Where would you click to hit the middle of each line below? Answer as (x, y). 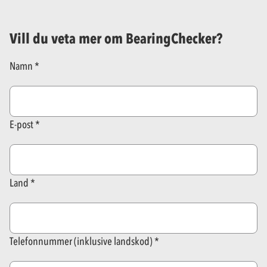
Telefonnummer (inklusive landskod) (81, 242)
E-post (21, 125)
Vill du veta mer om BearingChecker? (116, 39)
